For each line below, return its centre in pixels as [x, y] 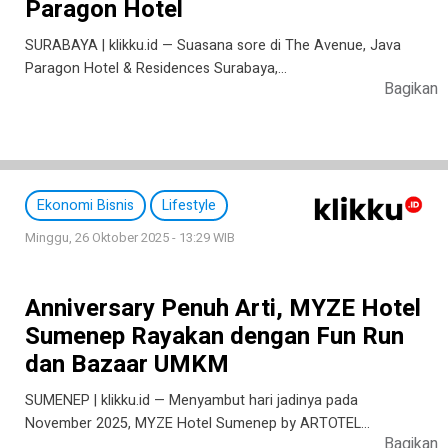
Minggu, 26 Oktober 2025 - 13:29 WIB [130, 238]
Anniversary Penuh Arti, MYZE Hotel [223, 308]
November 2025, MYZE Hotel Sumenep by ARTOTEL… [197, 423]
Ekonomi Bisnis [85, 205]
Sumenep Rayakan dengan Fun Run [214, 336]
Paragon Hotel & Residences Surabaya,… [156, 68]
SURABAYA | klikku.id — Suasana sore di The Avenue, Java [213, 45]
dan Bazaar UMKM [127, 364]
